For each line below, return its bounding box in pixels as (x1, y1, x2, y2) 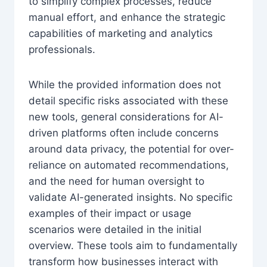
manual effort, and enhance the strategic (29, 11, 225, 24)
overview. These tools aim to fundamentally (29, 240, 237, 252)
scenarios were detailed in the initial (29, 223, 201, 236)
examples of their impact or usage (29, 207, 191, 220)
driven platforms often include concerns (29, 127, 219, 139)
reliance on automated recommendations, (29, 159, 229, 172)
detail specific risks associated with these (29, 95, 228, 107)
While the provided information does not (29, 79, 221, 91)
